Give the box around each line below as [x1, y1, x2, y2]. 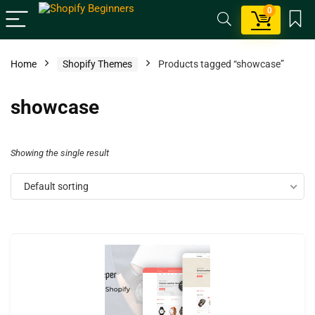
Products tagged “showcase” [158, 58, 284, 70]
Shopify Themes [63, 58, 132, 70]
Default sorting [24, 181, 89, 192]
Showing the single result [11, 148, 109, 158]
